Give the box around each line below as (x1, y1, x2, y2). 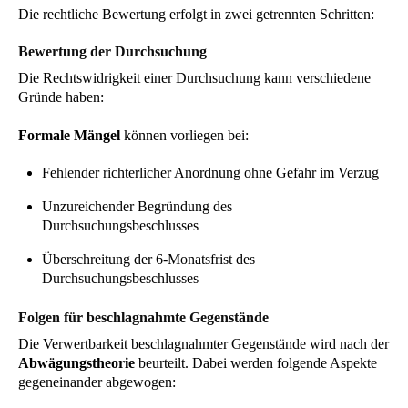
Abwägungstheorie (18, 354, 135, 371)
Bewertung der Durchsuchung (18, 43, 207, 59)
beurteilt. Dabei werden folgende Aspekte (135, 354, 377, 371)
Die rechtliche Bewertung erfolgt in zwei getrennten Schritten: (18, 6, 374, 23)
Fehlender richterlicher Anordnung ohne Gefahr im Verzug (41, 165, 379, 181)
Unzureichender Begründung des (41, 199, 232, 215)
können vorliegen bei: (120, 127, 249, 143)
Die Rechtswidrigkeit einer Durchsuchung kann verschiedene (18, 69, 371, 86)
